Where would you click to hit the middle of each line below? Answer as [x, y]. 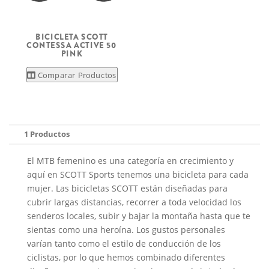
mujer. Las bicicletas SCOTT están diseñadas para [127, 188]
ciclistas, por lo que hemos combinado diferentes [126, 257]
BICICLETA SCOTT [72, 37]
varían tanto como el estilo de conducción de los [124, 243]
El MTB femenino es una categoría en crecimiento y [130, 161]
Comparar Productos [77, 75]
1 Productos [47, 134]
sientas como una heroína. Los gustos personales [126, 230]
